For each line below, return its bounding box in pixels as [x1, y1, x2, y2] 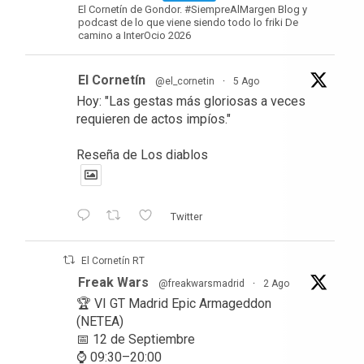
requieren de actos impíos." [76, 111, 231, 128]
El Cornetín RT [81, 255, 145, 267]
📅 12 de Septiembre [76, 331, 195, 348]
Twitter [170, 210, 202, 223]
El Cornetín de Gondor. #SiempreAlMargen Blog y [78, 3, 307, 16]
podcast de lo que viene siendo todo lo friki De [78, 16, 298, 29]
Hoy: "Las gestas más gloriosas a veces [76, 93, 305, 110]
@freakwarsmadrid [158, 278, 245, 290]
